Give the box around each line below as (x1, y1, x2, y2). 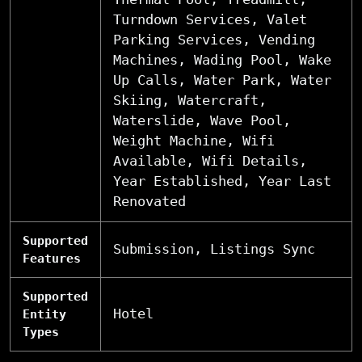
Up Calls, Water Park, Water (113, 71, 331, 88)
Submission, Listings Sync (113, 240, 315, 257)
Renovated (113, 192, 186, 209)
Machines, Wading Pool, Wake (113, 51, 331, 68)
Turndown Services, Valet (113, 11, 307, 27)
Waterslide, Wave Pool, (113, 112, 291, 128)
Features (23, 250, 81, 266)
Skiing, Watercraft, (113, 91, 267, 108)
